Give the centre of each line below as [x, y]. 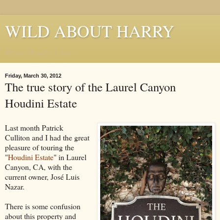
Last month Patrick [34, 127]
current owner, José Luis [42, 176]
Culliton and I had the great [47, 137]
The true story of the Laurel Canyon [90, 87]
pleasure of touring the [40, 147]
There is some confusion [43, 206]
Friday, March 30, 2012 [33, 76]
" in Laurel [70, 157]
